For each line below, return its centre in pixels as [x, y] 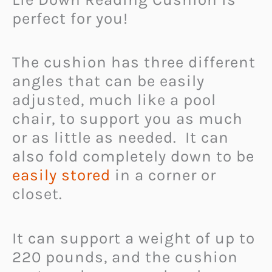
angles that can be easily [108, 81]
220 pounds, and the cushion [125, 257]
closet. [37, 194]
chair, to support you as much [127, 119]
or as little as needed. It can [121, 138]
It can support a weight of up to [134, 238]
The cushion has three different [134, 63]
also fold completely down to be [133, 157]
